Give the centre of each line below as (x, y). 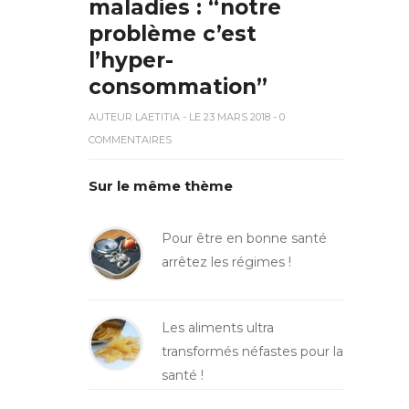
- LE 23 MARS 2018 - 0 (232, 116)
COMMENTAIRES (130, 139)
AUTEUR (112, 116)
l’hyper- (131, 60)
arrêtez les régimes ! (226, 262)
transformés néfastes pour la (252, 351)
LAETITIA (157, 116)
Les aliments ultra (218, 327)
